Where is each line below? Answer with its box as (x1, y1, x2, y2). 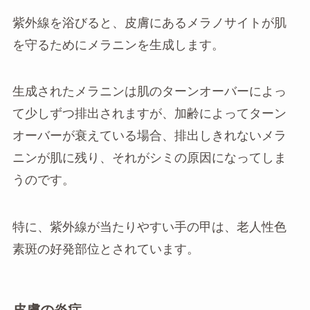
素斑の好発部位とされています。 (12, 242, 199, 257)
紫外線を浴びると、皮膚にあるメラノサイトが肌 (12, 15, 286, 30)
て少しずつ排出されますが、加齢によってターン (12, 107, 286, 121)
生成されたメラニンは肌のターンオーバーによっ (12, 84, 286, 99)
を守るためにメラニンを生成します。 (12, 37, 224, 52)
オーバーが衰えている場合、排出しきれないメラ (12, 129, 286, 143)
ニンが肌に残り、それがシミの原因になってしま (12, 151, 286, 165)
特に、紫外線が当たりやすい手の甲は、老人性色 (12, 220, 286, 235)
